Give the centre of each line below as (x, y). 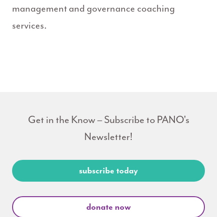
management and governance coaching (93, 9)
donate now (108, 207)
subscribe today (108, 171)
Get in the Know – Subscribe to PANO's (108, 120)
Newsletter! (108, 137)
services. (30, 26)
